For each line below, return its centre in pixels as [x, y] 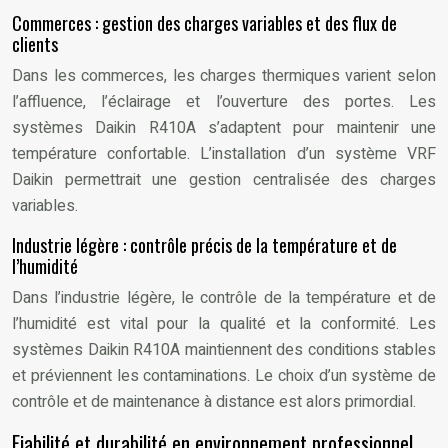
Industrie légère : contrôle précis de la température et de [204, 245]
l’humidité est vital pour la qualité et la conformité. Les [224, 324]
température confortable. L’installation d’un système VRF [224, 154]
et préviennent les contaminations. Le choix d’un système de [224, 376]
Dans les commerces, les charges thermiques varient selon [224, 76]
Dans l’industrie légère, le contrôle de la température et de [224, 298]
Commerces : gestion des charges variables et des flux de [204, 23]
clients [35, 44]
